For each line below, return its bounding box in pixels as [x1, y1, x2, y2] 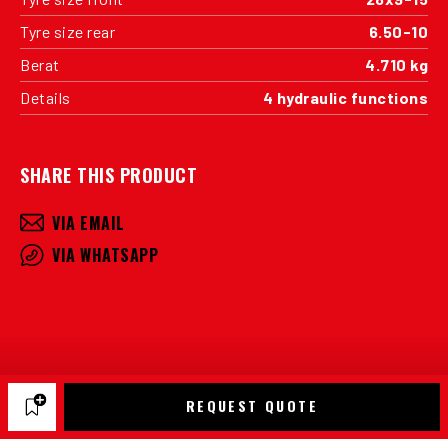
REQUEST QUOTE [185, 394, 319, 416]
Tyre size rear [20, 21, 115, 41]
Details [20, 87, 71, 107]
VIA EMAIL [52, 210, 125, 235]
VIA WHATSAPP [52, 242, 158, 267]
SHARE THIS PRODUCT [20, 161, 197, 188]
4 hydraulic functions [262, 87, 428, 107]
